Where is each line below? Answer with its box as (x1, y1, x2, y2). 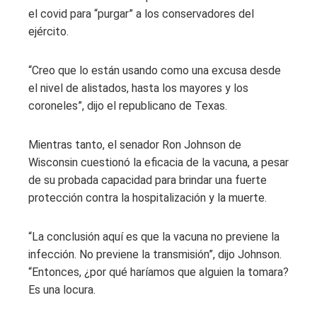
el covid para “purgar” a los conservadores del (28, 6, 254, 21)
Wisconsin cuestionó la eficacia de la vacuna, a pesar (28, 155, 289, 169)
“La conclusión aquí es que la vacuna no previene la (28, 229, 279, 243)
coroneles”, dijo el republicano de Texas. (28, 98, 227, 113)
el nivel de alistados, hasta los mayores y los (28, 81, 248, 95)
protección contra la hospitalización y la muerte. (28, 190, 267, 204)
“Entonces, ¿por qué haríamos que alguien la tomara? (28, 265, 289, 279)
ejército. (28, 24, 69, 38)
